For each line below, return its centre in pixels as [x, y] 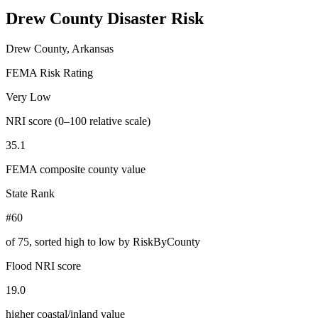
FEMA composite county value [76, 169]
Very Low [28, 97]
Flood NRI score [43, 265]
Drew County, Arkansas [60, 48]
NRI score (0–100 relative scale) [78, 121]
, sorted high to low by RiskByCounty [115, 241]
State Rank [30, 193]
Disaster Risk [155, 18]
